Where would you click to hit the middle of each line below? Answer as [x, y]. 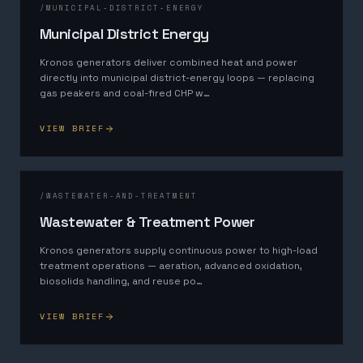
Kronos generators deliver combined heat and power [169, 62]
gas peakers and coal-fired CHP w [122, 93]
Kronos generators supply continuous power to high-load [179, 250]
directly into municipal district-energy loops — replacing [177, 78]
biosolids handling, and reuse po [118, 281]
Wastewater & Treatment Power [147, 222]
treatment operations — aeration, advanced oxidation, [171, 266]
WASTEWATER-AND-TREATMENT [122, 196]
